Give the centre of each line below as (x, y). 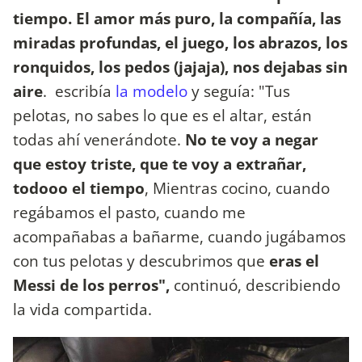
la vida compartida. (82, 309)
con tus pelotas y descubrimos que (141, 260)
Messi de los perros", (91, 284)
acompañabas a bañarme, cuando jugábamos (179, 236)
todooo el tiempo (79, 187)
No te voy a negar (250, 139)
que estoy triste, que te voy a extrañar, (160, 163)
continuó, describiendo (255, 284)
